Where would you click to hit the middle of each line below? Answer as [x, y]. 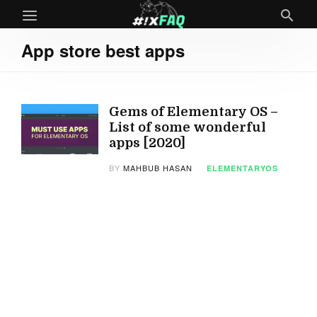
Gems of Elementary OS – [194, 112]
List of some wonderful [188, 127]
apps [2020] [148, 143]
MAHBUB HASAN [158, 168]
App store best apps [103, 50]
